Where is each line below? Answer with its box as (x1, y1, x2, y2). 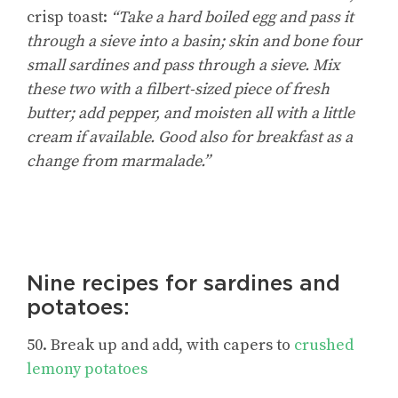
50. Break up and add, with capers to (27, 335, 294, 356)
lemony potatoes (27, 359, 147, 380)
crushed (294, 335, 354, 356)
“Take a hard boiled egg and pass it (111, 7, 354, 28)
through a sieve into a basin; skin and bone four (27, 31, 362, 52)
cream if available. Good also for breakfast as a (27, 127, 353, 148)
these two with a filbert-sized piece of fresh (27, 79, 330, 100)
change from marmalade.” (27, 151, 210, 172)
